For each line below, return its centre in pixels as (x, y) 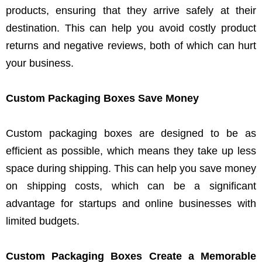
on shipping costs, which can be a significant (131, 186)
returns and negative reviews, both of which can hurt (131, 46)
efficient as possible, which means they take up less (131, 151)
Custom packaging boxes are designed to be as (131, 133)
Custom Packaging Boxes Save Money (102, 98)
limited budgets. (43, 221)
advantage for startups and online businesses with (131, 204)
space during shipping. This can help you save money (131, 168)
